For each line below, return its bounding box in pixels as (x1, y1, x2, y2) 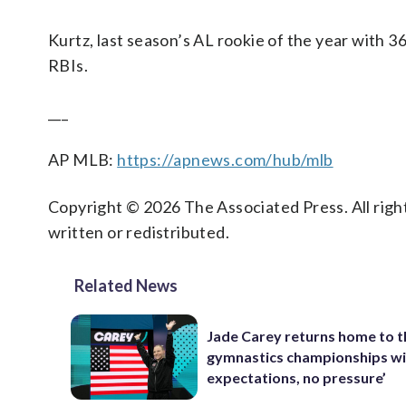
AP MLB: (48, 150, 118, 169)
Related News (74, 275, 178, 295)
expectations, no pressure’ (207, 369, 387, 387)
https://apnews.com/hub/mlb (117, 150, 333, 169)
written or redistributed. (48, 222, 229, 242)
